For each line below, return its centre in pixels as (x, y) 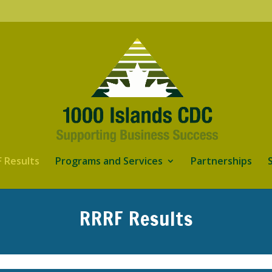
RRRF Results (136, 219)
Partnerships (221, 161)
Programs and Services (109, 161)
